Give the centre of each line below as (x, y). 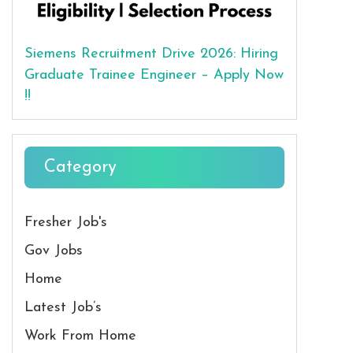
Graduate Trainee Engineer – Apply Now (154, 75)
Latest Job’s (63, 307)
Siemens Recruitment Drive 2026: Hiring (151, 54)
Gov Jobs (54, 251)
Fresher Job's (66, 222)
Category (80, 167)
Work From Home (80, 336)
